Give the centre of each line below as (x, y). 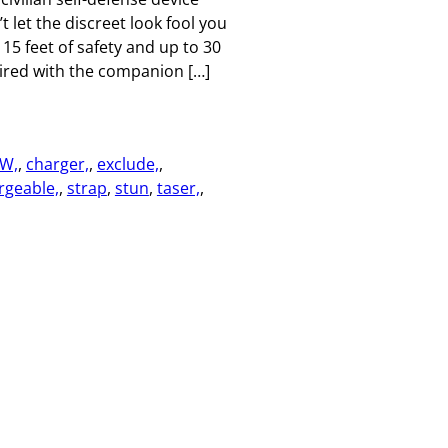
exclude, (127, 163)
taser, (178, 187)
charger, (57, 163)
